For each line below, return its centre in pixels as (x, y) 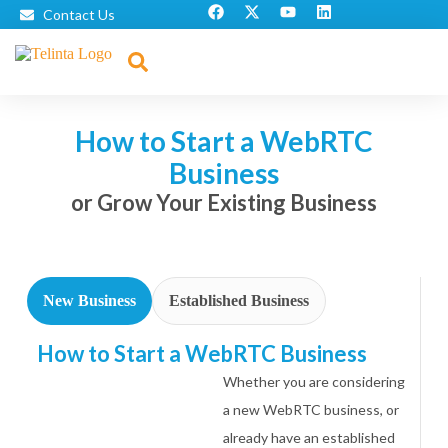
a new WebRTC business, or (311, 409)
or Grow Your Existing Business (223, 202)
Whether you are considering (314, 381)
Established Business (238, 300)
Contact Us (78, 14)
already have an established (309, 437)
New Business (89, 300)
